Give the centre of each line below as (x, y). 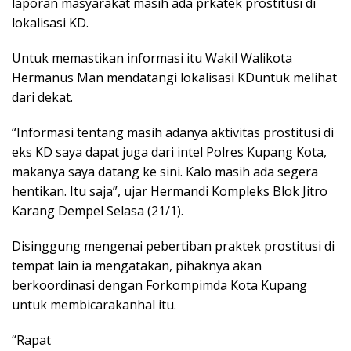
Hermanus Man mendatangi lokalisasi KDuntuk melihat (174, 78)
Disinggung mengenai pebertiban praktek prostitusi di (173, 246)
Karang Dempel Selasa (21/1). (98, 211)
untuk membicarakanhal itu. (94, 305)
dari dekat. (42, 98)
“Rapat (31, 340)
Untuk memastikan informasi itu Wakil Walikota (152, 58)
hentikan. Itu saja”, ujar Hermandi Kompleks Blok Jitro (170, 192)
